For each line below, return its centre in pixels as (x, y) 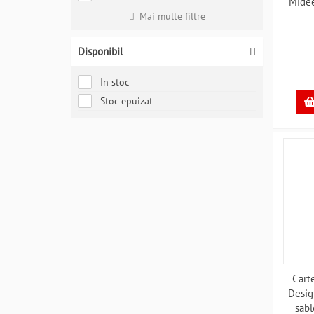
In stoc (115, 82)
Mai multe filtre (172, 16)
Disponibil (100, 52)
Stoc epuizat (127, 101)
